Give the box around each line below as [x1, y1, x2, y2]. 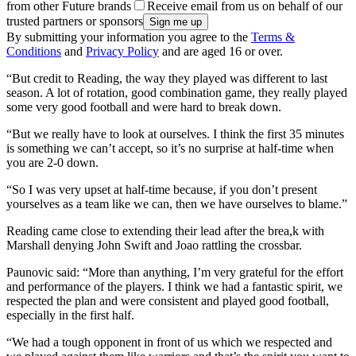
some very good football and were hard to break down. [6, 100, 281, 114]
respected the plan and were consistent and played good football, [6, 294, 329, 308]
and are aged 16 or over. [159, 44, 283, 59]
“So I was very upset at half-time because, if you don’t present [6, 183, 317, 197]
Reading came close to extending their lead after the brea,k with [6, 224, 324, 238]
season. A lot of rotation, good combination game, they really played [6, 86, 347, 100]
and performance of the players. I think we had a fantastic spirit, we [6, 280, 342, 294]
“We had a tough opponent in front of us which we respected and [6, 335, 332, 350]
